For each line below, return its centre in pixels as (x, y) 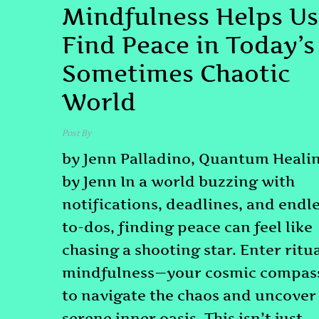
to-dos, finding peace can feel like (187, 227)
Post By (77, 133)
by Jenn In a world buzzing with (178, 181)
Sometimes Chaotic (176, 73)
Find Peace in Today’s (188, 45)
